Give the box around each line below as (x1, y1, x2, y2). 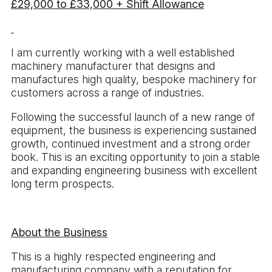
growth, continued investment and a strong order (11, 137, 251, 150)
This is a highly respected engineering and (11, 250, 216, 263)
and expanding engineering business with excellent (11, 163, 257, 177)
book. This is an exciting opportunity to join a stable (11, 150, 260, 163)
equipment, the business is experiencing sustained (11, 123, 256, 137)
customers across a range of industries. (11, 86, 204, 99)
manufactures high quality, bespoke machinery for (11, 72, 257, 86)
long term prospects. (11, 177, 114, 190)
